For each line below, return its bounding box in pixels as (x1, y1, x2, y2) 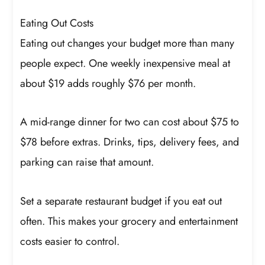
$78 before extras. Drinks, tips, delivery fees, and (20, 134, 240, 150)
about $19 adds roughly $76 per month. (20, 75, 196, 91)
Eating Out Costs (20, 15, 94, 31)
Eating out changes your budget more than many (20, 35, 235, 51)
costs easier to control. (20, 233, 120, 249)
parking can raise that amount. (20, 154, 154, 170)
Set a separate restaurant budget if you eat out (20, 193, 222, 209)
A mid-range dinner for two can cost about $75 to (20, 114, 240, 130)
